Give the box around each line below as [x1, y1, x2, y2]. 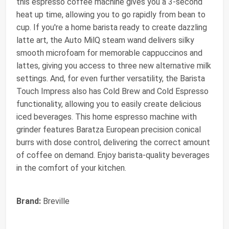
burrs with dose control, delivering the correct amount [16, 138, 210, 148]
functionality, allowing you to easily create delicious [16, 99, 201, 109]
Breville [41, 196, 70, 207]
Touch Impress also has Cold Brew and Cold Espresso [16, 86, 209, 97]
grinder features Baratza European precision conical [16, 125, 201, 135]
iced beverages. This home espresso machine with [16, 112, 197, 122]
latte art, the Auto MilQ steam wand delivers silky [16, 35, 194, 45]
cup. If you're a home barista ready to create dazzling [16, 22, 207, 33]
